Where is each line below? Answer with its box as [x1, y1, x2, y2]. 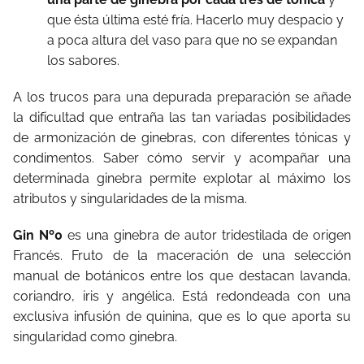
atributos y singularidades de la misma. [13, 191, 247, 206]
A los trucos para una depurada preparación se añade [13, 89, 351, 105]
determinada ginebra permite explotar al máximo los [13, 171, 351, 186]
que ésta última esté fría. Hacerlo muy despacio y [47, 12, 344, 28]
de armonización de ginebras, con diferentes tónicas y [13, 130, 351, 145]
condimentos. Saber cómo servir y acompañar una [13, 150, 351, 166]
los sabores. [47, 53, 119, 68]
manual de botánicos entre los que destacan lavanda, [13, 268, 351, 284]
